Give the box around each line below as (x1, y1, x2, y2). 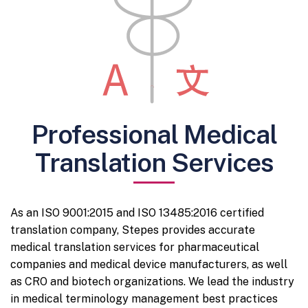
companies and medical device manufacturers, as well (10, 257, 287, 271)
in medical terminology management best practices (10, 291, 278, 305)
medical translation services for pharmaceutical (10, 240, 259, 254)
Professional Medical (31, 118, 277, 150)
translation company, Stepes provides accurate (10, 223, 255, 236)
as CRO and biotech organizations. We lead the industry (10, 274, 294, 288)
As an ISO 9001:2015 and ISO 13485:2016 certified (10, 206, 264, 219)
